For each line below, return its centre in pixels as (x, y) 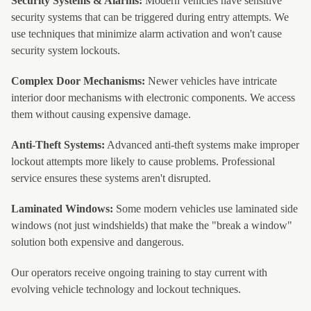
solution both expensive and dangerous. (98, 242)
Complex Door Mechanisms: (78, 81)
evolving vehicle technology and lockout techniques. (126, 289)
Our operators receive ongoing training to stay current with (139, 272)
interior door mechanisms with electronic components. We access (153, 98)
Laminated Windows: (62, 209)
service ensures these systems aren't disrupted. (111, 178)
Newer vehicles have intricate (211, 81)
